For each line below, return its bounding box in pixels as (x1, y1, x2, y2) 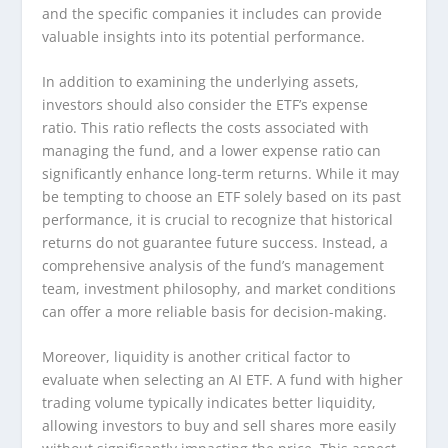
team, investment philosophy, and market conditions (42, 278, 397, 298)
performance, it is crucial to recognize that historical (42, 209, 394, 229)
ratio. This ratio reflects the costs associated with (42, 117, 370, 137)
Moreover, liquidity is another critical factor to (42, 347, 351, 367)
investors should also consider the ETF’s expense (42, 94, 369, 114)
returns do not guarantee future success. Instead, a (42, 232, 389, 252)
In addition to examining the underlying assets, (42, 71, 360, 91)
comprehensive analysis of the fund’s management (42, 255, 385, 275)
